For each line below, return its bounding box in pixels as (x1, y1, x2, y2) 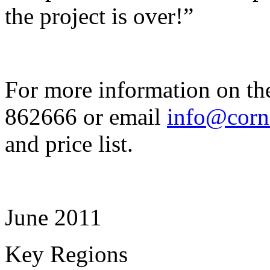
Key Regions (5, 240, 128, 267)
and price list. (5, 130, 133, 157)
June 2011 (5, 204, 102, 230)
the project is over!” (5, 2, 193, 29)
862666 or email (5, 103, 167, 130)
